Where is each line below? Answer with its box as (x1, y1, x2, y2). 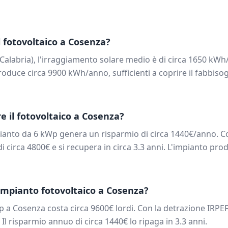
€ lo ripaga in (123, 216, 175, 227)
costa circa (45, 203, 91, 214)
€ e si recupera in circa (45, 141, 133, 153)
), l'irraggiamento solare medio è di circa (31, 54, 188, 65)
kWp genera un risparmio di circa (38, 128, 170, 139)
